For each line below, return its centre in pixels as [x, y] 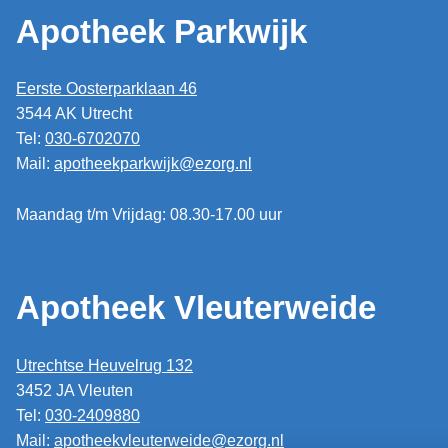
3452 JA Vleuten [74, 390]
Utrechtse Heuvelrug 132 [104, 365]
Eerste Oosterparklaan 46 [106, 89]
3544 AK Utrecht [74, 114]
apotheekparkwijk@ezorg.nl [153, 164]
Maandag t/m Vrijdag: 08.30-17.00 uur [149, 214]
